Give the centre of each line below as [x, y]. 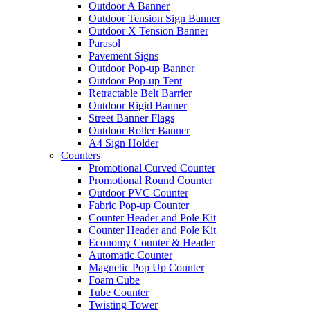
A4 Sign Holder [124, 143]
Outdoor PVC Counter [138, 193]
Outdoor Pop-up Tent [135, 81]
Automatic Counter [130, 255]
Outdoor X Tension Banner [148, 31]
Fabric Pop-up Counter [139, 205]
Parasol [104, 43]
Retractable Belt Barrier [140, 93]
